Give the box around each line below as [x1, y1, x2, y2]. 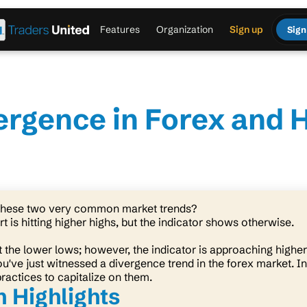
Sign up [229, 23, 263, 36]
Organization [156, 23, 213, 36]
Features [99, 23, 140, 36]
